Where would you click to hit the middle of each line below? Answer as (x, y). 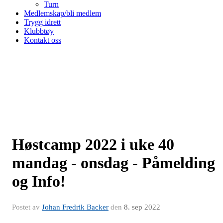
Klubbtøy (39, 31)
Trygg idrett (42, 22)
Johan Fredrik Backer (75, 207)
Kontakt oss (43, 40)
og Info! (39, 181)
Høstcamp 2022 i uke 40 (93, 144)
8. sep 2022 (142, 207)
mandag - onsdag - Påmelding (113, 163)
